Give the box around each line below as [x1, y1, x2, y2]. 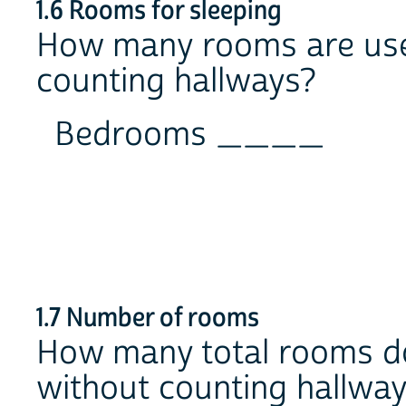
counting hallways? [36, 61, 316, 103]
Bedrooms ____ [54, 113, 324, 156]
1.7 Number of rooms [36, 301, 259, 336]
